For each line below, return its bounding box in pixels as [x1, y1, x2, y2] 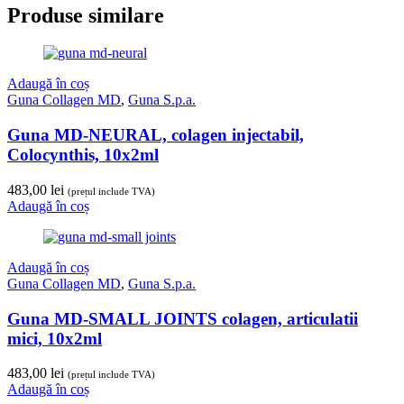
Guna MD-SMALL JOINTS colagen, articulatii [7, 308, 358, 328]
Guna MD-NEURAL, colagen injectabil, [7, 125, 304, 145]
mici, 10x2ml [7, 328, 102, 348]
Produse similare [7, 3, 164, 27]
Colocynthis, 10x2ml [7, 145, 159, 165]
